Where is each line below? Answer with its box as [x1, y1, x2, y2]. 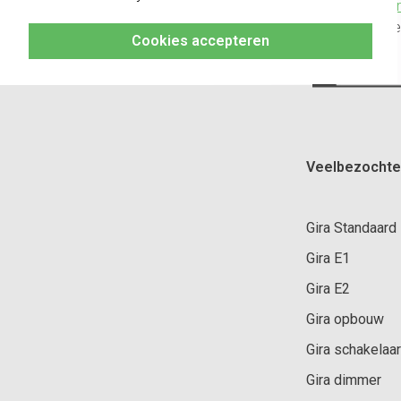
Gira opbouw [306, 310, 384, 328]
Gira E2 [306, 279, 350, 297]
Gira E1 [306, 249, 350, 267]
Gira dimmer [306, 371, 381, 388]
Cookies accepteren [132, 31, 269, 49]
